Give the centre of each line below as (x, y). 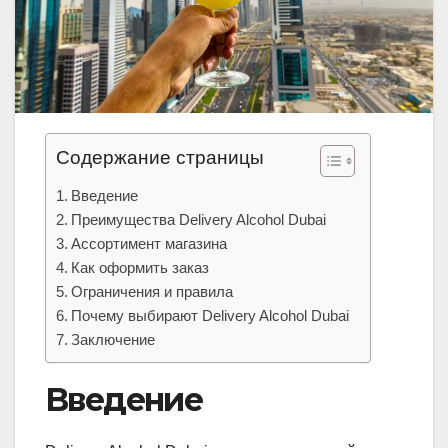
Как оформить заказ (140, 267)
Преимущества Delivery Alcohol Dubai (199, 219)
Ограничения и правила (152, 291)
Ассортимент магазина (149, 243)
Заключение (113, 339)
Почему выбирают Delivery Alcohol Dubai (210, 315)
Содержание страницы (160, 157)
